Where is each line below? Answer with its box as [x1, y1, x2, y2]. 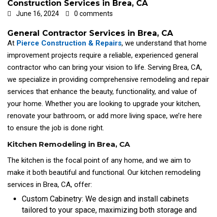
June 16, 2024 [16, 9, 59, 17]
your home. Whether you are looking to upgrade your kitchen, [7, 99, 201, 108]
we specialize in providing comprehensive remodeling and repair [7, 75, 209, 84]
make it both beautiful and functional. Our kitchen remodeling [7, 168, 201, 177]
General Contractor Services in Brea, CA [7, 28, 173, 38]
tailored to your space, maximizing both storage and [22, 205, 197, 215]
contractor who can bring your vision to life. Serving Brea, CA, [7, 62, 202, 72]
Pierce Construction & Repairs [16, 38, 122, 47]
